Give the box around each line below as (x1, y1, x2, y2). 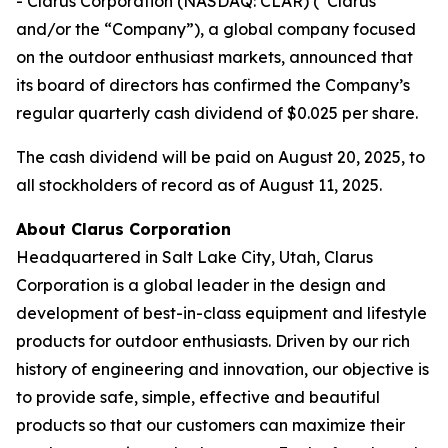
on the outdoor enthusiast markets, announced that (16, 47, 413, 67)
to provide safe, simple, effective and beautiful (16, 387, 380, 407)
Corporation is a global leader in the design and (16, 275, 386, 295)
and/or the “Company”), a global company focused (16, 19, 416, 39)
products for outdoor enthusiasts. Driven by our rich (16, 331, 410, 351)
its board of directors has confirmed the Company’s (16, 75, 410, 95)
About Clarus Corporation (16, 219, 231, 239)
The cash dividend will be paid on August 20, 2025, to (16, 147, 425, 167)
